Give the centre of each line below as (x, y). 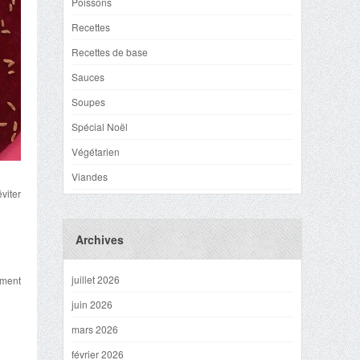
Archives (100, 239)
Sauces (88, 77)
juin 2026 (92, 304)
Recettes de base (110, 52)
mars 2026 (95, 329)
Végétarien (96, 151)
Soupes (88, 102)
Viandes (90, 176)
